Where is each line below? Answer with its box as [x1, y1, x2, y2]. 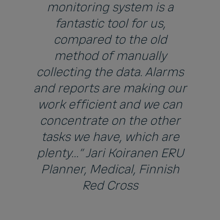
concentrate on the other [40, 112, 180, 129]
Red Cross [82, 177, 138, 193]
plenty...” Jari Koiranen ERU [36, 145, 184, 161]
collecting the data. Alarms [36, 64, 184, 80]
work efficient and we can [38, 96, 182, 112]
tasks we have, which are [41, 129, 179, 145]
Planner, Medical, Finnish [41, 161, 179, 177]
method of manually [54, 48, 166, 64]
